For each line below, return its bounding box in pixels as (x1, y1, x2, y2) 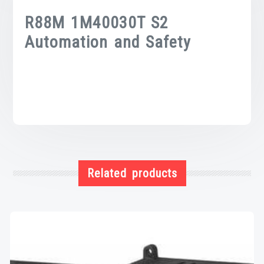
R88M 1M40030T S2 (25, 13, 169, 33)
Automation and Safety (25, 32, 192, 52)
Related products (87, 166, 177, 181)
